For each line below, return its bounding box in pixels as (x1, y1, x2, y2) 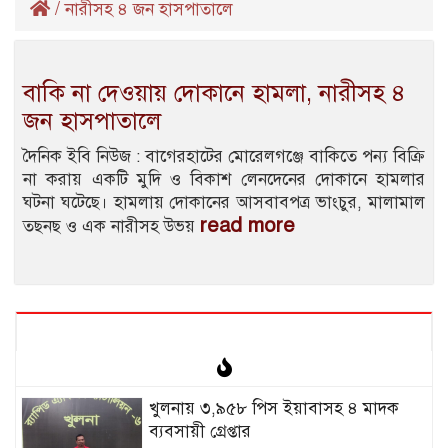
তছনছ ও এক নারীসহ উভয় (23, 216, 200, 238)
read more (200, 213, 295, 239)
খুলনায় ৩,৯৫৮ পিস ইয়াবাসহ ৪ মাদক (148, 398, 399, 420)
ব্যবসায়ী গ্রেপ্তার (148, 421, 251, 443)
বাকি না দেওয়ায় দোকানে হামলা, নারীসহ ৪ (23, 78, 406, 109)
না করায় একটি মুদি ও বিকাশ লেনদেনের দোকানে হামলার (23, 169, 425, 191)
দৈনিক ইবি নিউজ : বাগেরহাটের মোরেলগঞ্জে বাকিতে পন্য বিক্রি (23, 146, 425, 168)
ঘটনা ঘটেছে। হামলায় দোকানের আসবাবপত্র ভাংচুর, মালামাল (23, 192, 425, 214)
